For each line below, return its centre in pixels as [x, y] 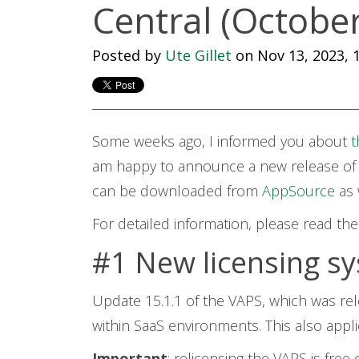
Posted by [126, 55]
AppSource [300, 191]
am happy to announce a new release [215, 166]
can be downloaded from [177, 191]
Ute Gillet [198, 55]
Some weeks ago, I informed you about [221, 141]
